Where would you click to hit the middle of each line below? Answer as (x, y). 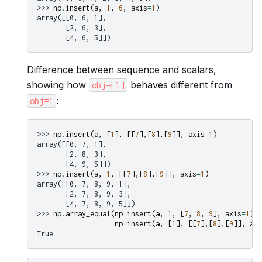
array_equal (88, 214)
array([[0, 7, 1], (72, 144)
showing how (58, 85)
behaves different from (180, 85)
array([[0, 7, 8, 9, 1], (84, 184)
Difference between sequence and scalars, (122, 69)
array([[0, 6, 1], (72, 18)
